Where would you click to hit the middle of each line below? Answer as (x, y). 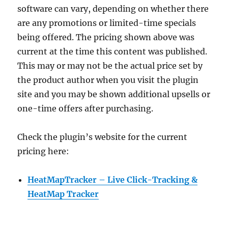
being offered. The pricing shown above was (106, 37)
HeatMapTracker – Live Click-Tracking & (113, 179)
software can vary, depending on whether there (113, 8)
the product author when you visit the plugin (108, 80)
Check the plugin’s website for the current (103, 137)
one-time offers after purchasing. (85, 108)
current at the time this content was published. (112, 51)
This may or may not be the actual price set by (110, 65)
